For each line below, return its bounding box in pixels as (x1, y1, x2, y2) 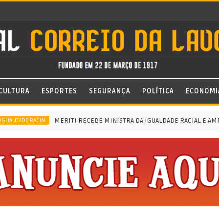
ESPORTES (42, 87, 77, 95)
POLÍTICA (142, 87, 174, 95)
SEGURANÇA (89, 87, 131, 95)
